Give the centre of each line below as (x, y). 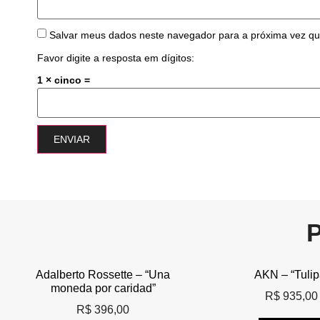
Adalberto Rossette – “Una (103, 274)
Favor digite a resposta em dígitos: (116, 58)
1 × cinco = (64, 80)
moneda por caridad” (103, 288)
